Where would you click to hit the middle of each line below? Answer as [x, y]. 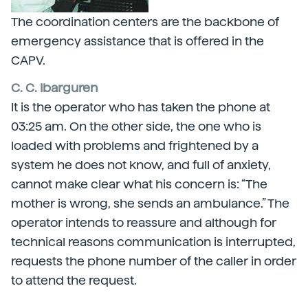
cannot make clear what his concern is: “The [139, 184]
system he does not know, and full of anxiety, [141, 165]
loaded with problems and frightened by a [135, 145]
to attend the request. [74, 280]
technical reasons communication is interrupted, [153, 242]
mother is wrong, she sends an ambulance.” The [150, 203]
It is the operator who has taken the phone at [141, 107]
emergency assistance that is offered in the [137, 41]
